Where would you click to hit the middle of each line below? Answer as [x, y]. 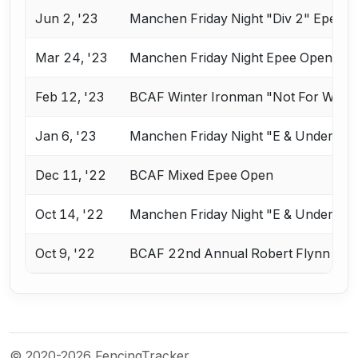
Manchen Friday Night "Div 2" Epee [237, 19]
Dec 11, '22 [71, 175]
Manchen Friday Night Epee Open [231, 58]
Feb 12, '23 [70, 97]
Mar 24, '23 [72, 58]
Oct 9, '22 [66, 254]
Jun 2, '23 [67, 19]
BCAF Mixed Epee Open [202, 175]
